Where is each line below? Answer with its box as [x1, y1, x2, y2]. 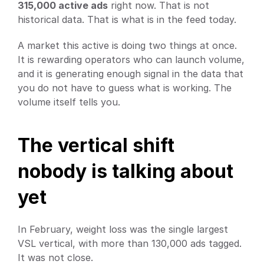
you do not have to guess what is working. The [18, 81, 232, 94]
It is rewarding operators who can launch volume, [18, 53, 245, 65]
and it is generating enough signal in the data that [18, 67, 243, 80]
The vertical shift [18, 133, 174, 157]
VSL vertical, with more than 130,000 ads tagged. [18, 237, 242, 249]
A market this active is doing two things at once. [18, 39, 237, 51]
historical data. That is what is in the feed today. [18, 13, 236, 25]
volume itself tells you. [18, 95, 120, 108]
